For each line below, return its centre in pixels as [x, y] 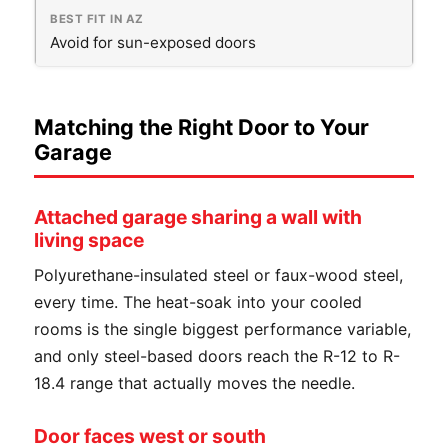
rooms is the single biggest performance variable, [222, 328]
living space [89, 239]
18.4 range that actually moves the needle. [194, 382]
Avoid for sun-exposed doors [153, 42]
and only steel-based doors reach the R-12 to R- [217, 355]
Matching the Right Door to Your [201, 126]
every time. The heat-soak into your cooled [198, 301]
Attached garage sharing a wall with [198, 216]
